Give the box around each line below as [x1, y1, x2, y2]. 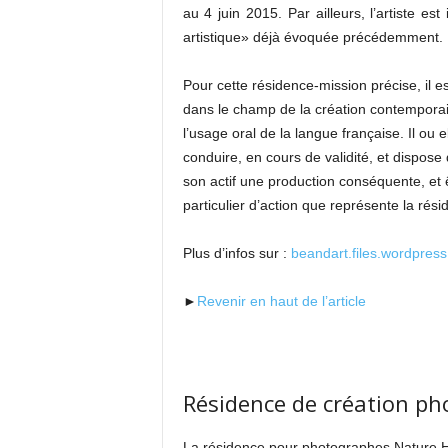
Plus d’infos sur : [182, 245, 291, 261]
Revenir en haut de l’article [196, 293, 366, 309]
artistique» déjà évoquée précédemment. [182, 29, 443, 45]
